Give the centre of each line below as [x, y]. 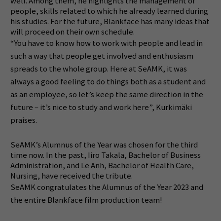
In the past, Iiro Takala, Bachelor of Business [123, 155]
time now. [27, 155]
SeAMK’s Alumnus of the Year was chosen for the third [104, 145]
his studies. [29, 22]
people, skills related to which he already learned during [109, 11]
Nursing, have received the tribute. [71, 176]
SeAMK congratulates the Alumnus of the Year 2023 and [107, 187]
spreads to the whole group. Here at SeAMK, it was [98, 69]
